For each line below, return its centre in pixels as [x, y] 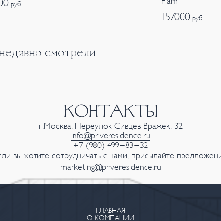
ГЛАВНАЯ [110, 211]
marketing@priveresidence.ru [110, 167]
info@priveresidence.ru [110, 136]
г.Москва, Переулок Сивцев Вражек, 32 [110, 126]
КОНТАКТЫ [110, 113]
